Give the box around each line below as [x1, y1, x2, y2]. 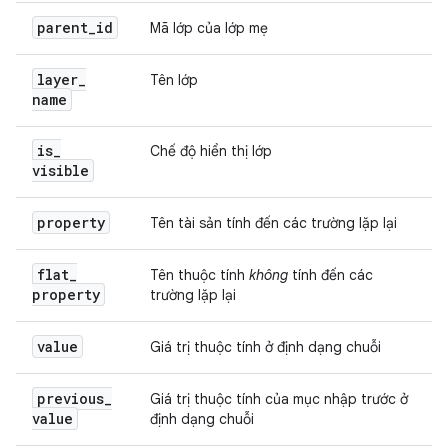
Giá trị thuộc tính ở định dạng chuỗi [150, 338, 381, 356]
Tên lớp [150, 71, 198, 89]
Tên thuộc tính [150, 266, 249, 284]
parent [37, 18, 88, 37]
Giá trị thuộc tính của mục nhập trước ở [150, 390, 408, 408]
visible [32, 161, 89, 180]
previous [37, 389, 104, 408]
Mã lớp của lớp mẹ [150, 19, 268, 37]
